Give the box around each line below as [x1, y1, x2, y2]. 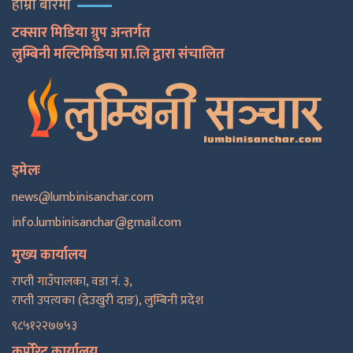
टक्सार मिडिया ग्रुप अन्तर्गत [12, 21, 150, 46]
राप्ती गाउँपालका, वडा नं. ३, [12, 270, 132, 292]
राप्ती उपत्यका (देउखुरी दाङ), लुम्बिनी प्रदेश [12, 289, 203, 311]
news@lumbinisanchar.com [12, 186, 154, 208]
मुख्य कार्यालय [12, 243, 87, 267]
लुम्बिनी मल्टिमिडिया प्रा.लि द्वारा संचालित [12, 43, 225, 67]
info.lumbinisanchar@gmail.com [12, 211, 181, 233]
